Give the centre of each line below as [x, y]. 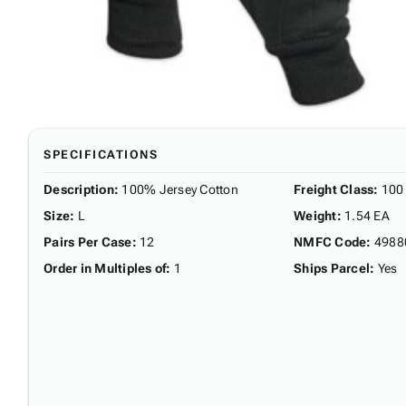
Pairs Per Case [88, 242]
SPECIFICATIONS [101, 154]
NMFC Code [330, 242]
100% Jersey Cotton [180, 189]
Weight [315, 215]
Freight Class [334, 189]
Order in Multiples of [105, 268]
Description [79, 189]
